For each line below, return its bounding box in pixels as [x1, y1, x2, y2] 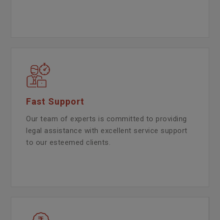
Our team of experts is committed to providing [26, 114, 187, 123]
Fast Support [26, 96, 85, 107]
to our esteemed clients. [26, 137, 111, 147]
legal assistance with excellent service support [26, 126, 188, 135]
